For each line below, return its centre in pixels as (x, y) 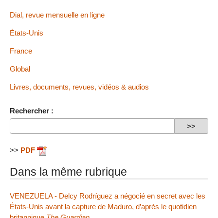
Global (20, 69)
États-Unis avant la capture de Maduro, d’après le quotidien (103, 207)
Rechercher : (32, 111)
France (21, 51)
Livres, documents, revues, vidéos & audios (79, 87)
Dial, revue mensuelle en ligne (57, 15)
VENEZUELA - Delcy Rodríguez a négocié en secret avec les (108, 196)
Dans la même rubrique (68, 172)
